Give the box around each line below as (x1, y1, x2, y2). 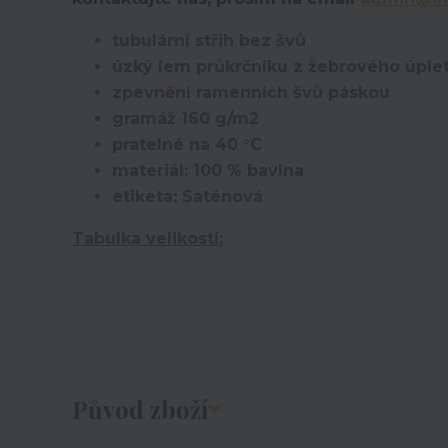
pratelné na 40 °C (112, 135, 262, 154)
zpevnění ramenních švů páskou (112, 83, 390, 102)
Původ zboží (72, 393, 208, 425)
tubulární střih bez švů (112, 31, 306, 50)
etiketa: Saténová (112, 187, 263, 206)
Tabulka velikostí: (72, 229, 223, 248)
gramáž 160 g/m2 (112, 109, 259, 128)
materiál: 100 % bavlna (112, 161, 304, 180)
